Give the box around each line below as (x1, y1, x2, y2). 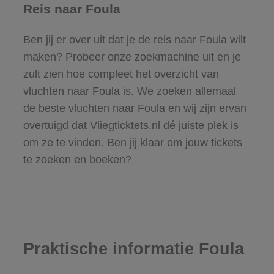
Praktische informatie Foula (23, 240, 244, 259)
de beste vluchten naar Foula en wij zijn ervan (23, 102, 246, 114)
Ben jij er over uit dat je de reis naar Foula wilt (23, 33, 246, 46)
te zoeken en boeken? (23, 153, 131, 166)
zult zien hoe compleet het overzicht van (23, 67, 219, 80)
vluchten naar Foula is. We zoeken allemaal (23, 84, 236, 97)
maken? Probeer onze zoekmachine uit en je (23, 50, 241, 63)
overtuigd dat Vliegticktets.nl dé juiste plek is (23, 119, 239, 131)
